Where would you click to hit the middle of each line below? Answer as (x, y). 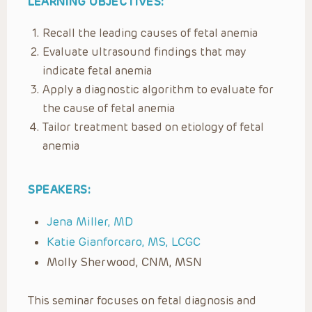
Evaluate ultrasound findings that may (144, 52)
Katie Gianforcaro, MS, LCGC (125, 241)
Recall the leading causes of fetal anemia (150, 33)
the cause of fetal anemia (109, 108)
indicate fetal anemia (97, 70)
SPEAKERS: (60, 189)
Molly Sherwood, (94, 262)
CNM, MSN (172, 262)
